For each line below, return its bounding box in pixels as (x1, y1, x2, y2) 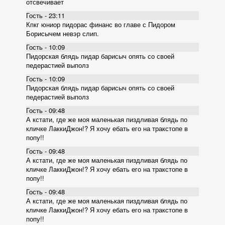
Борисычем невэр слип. (26, 28, 99, 38)
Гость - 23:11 (26, 10, 65, 20)
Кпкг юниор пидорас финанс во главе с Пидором (26, 19, 175, 29)
